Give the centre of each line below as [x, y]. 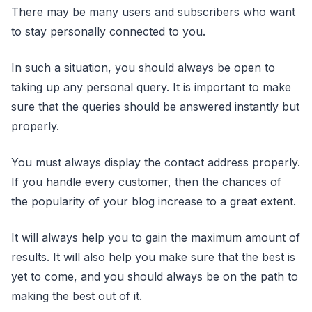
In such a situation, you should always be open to [143, 68]
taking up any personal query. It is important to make [151, 87]
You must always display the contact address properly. [156, 162]
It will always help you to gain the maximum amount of [156, 237]
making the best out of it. [77, 296]
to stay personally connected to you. [108, 31]
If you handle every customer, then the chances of [146, 182]
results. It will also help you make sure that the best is [153, 257]
